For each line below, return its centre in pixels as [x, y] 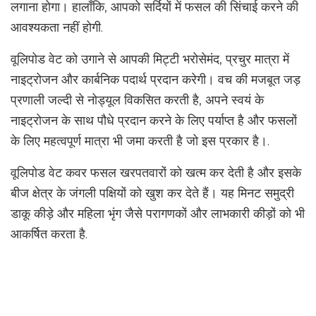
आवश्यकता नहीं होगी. [57, 28]
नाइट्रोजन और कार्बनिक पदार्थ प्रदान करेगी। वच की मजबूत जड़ [156, 80]
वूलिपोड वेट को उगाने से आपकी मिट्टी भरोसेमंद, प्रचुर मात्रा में [150, 59]
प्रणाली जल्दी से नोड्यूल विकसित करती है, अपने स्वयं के [137, 100]
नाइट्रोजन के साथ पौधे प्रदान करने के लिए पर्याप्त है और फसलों [154, 121]
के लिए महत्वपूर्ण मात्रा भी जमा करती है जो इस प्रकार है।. [140, 141]
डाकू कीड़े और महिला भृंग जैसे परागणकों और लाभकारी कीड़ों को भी [158, 214]
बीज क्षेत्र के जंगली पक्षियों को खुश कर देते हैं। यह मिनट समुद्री [152, 193]
